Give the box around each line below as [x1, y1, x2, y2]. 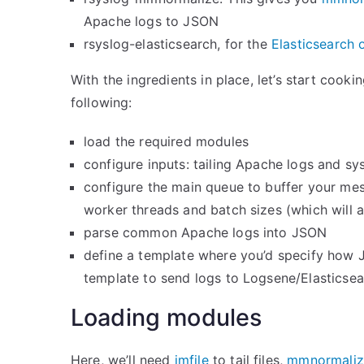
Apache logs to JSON [84, 13, 219, 29]
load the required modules [84, 133, 249, 149]
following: [71, 94, 132, 110]
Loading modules [71, 303, 262, 331]
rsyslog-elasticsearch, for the [84, 36, 271, 52]
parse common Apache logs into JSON [84, 224, 327, 240]
